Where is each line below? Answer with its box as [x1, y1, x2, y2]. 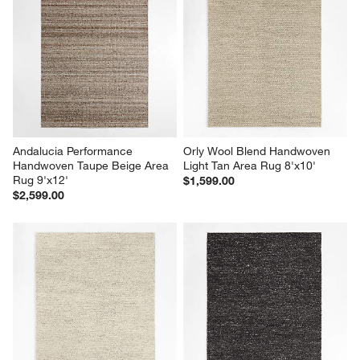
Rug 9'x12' [13, 173, 69, 188]
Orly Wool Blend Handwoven [183, 144, 333, 159]
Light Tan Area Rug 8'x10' [183, 158, 316, 174]
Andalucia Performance [13, 144, 137, 159]
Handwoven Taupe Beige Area [13, 158, 173, 174]
